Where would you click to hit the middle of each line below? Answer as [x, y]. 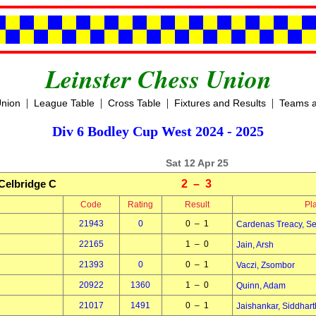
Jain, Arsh [255, 245]
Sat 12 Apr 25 [197, 163]
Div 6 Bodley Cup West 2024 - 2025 [158, 131]
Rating [140, 205]
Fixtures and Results [220, 103]
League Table [64, 103]
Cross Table [134, 103]
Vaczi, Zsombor [265, 265]
